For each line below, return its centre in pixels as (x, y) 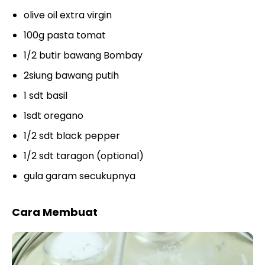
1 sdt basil (46, 95)
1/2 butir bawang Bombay (83, 55)
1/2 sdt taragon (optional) (84, 156)
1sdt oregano (54, 115)
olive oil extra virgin (68, 15)
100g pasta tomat (65, 35)
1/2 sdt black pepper (72, 135)
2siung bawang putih (71, 75)
